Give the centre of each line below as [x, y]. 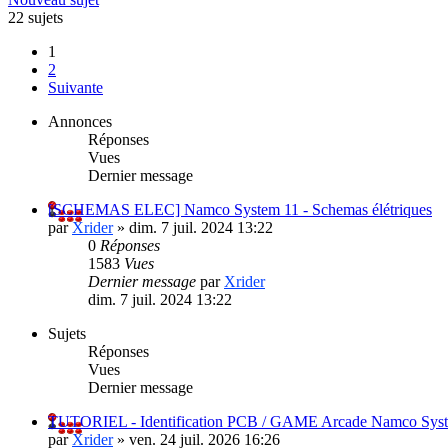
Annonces [80, 121]
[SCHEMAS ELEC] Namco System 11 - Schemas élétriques [240, 209]
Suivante [75, 87]
